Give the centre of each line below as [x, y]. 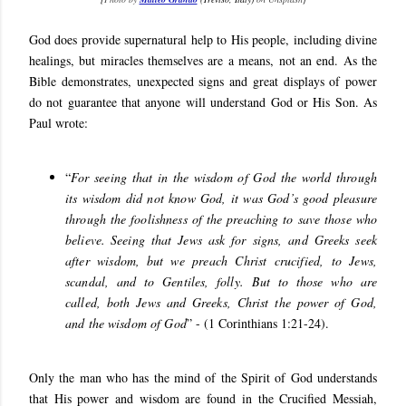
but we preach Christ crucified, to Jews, [261, 261]
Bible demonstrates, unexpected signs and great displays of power [203, 81]
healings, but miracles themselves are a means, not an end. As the [203, 60]
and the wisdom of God [126, 323]
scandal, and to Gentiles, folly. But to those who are [221, 281]
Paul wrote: [58, 123]
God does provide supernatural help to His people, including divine [203, 39]
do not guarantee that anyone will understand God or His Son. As [203, 102]
